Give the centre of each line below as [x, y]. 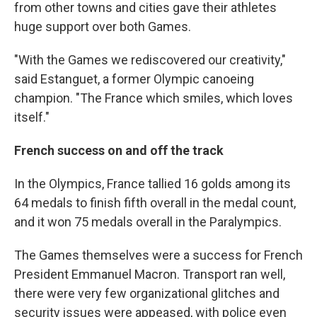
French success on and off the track [119, 150]
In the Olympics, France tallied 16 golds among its [152, 184]
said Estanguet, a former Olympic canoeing [134, 79]
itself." [32, 117]
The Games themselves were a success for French [158, 255]
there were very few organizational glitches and [147, 293]
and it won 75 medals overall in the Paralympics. [148, 222]
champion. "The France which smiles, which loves [154, 98]
